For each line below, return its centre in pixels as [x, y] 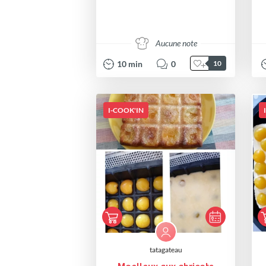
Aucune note [176, 43]
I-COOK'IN [126, 110]
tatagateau [166, 249]
